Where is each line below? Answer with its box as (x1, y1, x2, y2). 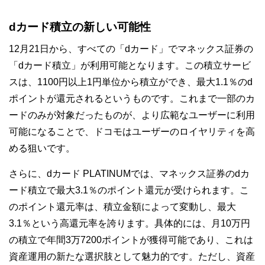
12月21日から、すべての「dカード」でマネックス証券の (9, 44, 253, 54)
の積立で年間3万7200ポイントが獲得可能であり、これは (9, 235, 253, 245)
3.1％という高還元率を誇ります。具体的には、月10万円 (9, 218, 250, 228)
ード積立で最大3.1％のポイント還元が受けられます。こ (9, 185, 249, 195)
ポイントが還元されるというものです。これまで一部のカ (9, 93, 255, 104)
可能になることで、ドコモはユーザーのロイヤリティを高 (9, 127, 255, 137)
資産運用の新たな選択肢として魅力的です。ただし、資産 (9, 251, 255, 261)
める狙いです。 (9, 143, 75, 153)
